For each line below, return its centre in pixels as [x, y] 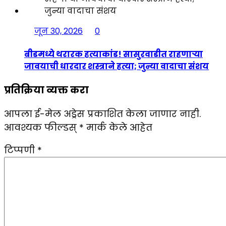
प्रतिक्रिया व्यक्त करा [46, 90]
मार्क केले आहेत [118, 127]
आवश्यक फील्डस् [42, 127]
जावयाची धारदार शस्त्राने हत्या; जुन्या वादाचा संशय [117, 66]
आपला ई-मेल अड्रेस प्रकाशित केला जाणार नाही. [102, 114]
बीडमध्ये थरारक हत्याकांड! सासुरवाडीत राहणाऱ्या [114, 54]
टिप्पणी [21, 150]
